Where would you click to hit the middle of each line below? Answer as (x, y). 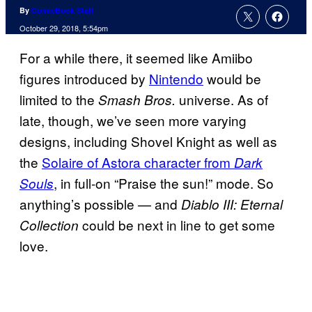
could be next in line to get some (177, 225)
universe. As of (224, 100)
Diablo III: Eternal (232, 204)
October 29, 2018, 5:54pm (64, 28)
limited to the (59, 100)
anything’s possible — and (100, 204)
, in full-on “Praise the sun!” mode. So (164, 183)
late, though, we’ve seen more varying (133, 120)
